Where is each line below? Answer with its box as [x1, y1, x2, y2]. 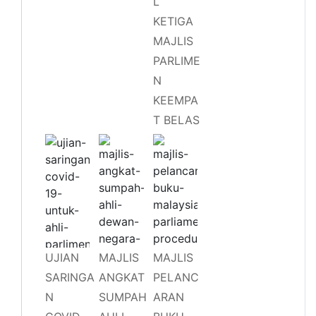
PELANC [152, 269, 199, 284]
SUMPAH [99, 289, 147, 304]
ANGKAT [99, 269, 145, 284]
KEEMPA [152, 92, 198, 107]
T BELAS [152, 112, 200, 127]
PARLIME [152, 53, 200, 68]
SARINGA [45, 269, 95, 284]
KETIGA [152, 13, 193, 28]
